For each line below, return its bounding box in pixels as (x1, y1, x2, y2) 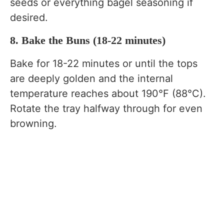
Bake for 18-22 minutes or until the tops (10, 57, 197, 70)
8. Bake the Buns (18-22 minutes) (10, 34, 165, 47)
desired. (10, 11, 48, 24)
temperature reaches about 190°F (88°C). (10, 87, 206, 100)
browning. (10, 117, 57, 130)
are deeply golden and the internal (10, 72, 173, 85)
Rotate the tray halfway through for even (10, 102, 202, 115)
